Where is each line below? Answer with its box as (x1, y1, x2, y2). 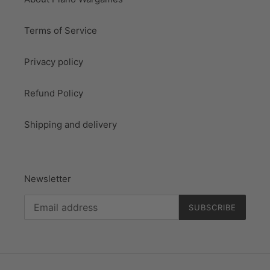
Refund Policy (24, 87, 83, 99)
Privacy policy (24, 55, 83, 67)
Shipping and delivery (24, 118, 117, 130)
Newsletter (24, 172, 71, 184)
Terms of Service (24, 24, 97, 36)
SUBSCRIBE (188, 202, 236, 212)
